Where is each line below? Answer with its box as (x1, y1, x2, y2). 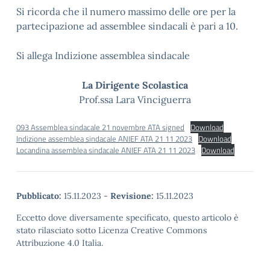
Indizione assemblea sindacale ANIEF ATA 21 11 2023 (16, 133, 192, 145)
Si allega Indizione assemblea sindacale (16, 49, 190, 61)
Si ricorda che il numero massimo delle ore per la (16, 5, 236, 17)
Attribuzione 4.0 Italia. (16, 237, 103, 248)
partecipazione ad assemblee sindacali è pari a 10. (16, 20, 238, 32)
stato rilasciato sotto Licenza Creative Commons (16, 225, 207, 236)
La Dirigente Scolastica (82, 79, 188, 91)
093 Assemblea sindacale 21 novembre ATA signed (16, 121, 184, 133)
